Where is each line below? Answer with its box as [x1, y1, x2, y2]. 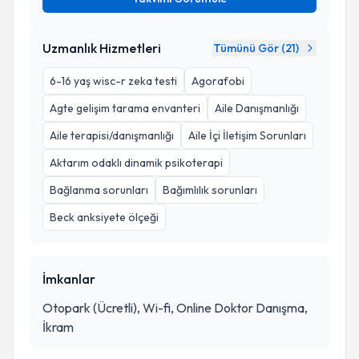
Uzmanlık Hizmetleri [42, 40, 161, 56]
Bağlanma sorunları [50, 183, 148, 197]
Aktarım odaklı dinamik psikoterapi [50, 155, 223, 170]
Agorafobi [192, 74, 244, 88]
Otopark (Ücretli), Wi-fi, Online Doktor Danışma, [42, 300, 308, 316]
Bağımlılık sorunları [163, 183, 257, 197]
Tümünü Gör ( [213, 41, 285, 55]
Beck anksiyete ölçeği [50, 210, 159, 224]
